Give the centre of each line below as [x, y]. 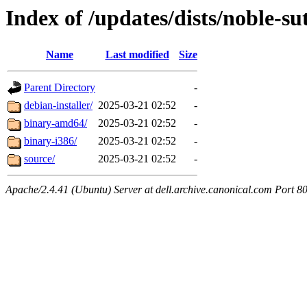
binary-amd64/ [56, 123]
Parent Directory [60, 88]
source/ [39, 159]
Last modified [137, 55]
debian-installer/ [58, 106]
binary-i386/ [50, 141]
